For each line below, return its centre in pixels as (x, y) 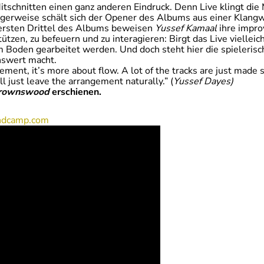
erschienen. (75, 92)
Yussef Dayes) (203, 81)
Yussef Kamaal (186, 28)
